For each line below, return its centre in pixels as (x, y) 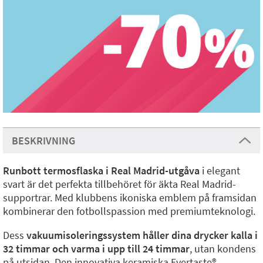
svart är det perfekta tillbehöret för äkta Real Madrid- (119, 184)
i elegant (220, 171)
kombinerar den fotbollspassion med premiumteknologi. (129, 211)
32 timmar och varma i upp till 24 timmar (96, 249)
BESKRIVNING (43, 141)
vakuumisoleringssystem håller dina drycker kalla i (142, 235)
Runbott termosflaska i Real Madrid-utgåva (101, 171)
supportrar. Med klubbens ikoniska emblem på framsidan (130, 198)
